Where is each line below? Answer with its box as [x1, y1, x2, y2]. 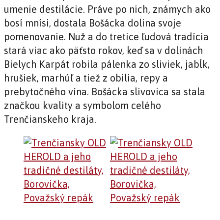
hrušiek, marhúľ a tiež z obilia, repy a [4, 72, 168, 83]
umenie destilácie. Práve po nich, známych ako [4, 3, 211, 15]
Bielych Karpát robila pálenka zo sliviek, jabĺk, [4, 58, 210, 70]
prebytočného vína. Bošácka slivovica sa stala [4, 85, 205, 97]
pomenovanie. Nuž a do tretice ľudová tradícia [4, 30, 209, 42]
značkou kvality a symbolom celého [4, 99, 161, 111]
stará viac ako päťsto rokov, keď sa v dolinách [4, 44, 203, 56]
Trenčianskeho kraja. [4, 113, 96, 125]
